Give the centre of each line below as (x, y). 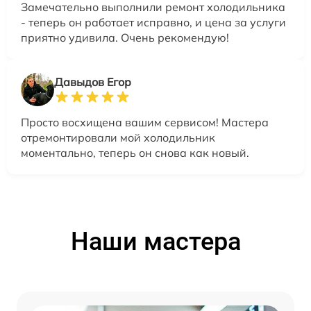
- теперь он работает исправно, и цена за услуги (153, 22)
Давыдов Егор (93, 82)
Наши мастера (155, 241)
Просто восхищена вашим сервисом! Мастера (145, 122)
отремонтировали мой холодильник (118, 137)
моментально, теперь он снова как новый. (135, 152)
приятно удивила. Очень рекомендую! (125, 37)
